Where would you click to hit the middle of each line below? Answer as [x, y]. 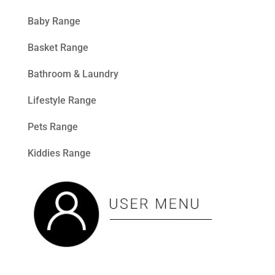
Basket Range [58, 47]
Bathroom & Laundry [73, 74]
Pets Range [52, 126]
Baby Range [54, 21]
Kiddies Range [59, 153]
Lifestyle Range [62, 100]
